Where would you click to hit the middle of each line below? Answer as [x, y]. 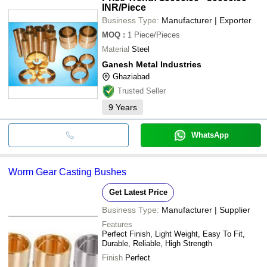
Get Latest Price [138, 192]
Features [117, 224]
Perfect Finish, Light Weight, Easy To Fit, [173, 234]
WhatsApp [210, 135]
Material [116, 49]
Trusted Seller [142, 91]
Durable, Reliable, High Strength [157, 243]
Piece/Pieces [157, 35]
